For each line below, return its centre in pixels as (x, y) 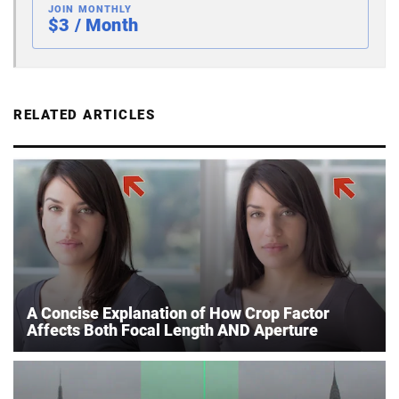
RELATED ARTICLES (84, 114)
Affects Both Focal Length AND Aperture (172, 330)
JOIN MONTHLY (90, 9)
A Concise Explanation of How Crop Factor (178, 313)
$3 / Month (93, 24)
